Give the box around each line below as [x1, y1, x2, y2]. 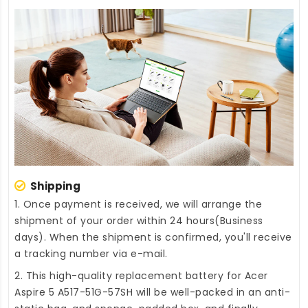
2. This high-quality [14, 269, 115, 283]
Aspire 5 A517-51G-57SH [14, 285, 133, 300]
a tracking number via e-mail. [14, 247, 168, 261]
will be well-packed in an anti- [133, 285, 290, 300]
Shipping [30, 179, 80, 194]
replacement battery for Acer [115, 269, 268, 283]
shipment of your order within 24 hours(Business [14, 214, 263, 228]
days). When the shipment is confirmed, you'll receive [14, 230, 292, 245]
